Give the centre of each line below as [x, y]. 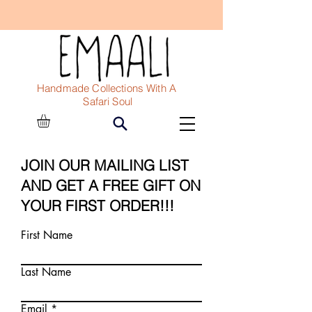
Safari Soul [85, 101]
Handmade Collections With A [110, 88]
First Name [47, 235]
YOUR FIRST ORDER [90, 205]
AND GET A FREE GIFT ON [111, 185]
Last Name [46, 272]
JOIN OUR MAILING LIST [105, 165]
